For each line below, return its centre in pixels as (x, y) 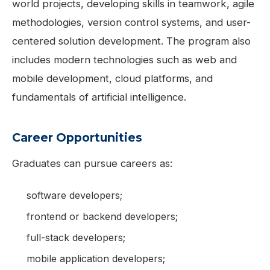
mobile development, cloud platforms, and (112, 78)
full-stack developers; (76, 237)
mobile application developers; (96, 258)
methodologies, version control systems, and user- (131, 22)
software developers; (74, 195)
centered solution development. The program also (131, 41)
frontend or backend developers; (102, 216)
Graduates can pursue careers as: (92, 163)
